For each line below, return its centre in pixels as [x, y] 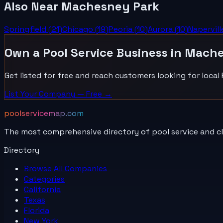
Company [57, 94]
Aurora [160, 29]
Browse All [44, 168]
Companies [86, 168]
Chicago [78, 29]
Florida [37, 210]
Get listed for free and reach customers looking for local [113, 75]
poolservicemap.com [44, 113]
